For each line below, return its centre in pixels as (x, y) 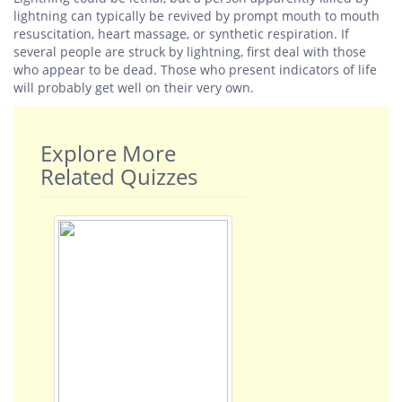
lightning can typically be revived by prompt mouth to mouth (197, 16)
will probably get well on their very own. (134, 87)
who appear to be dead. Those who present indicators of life (195, 70)
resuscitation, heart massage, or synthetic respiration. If (181, 34)
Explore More (108, 153)
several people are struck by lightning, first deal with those (190, 52)
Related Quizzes (119, 176)
